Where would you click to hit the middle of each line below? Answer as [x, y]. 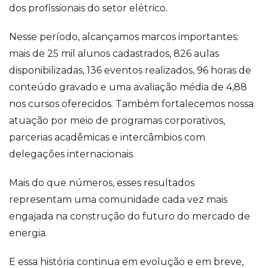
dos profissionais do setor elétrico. [89, 8]
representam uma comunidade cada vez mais [118, 200]
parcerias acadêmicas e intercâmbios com [107, 138]
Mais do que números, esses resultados [102, 183]
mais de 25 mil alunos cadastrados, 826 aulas [114, 54]
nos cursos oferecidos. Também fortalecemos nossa [131, 104]
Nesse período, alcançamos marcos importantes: [124, 37]
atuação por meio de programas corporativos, [117, 121]
